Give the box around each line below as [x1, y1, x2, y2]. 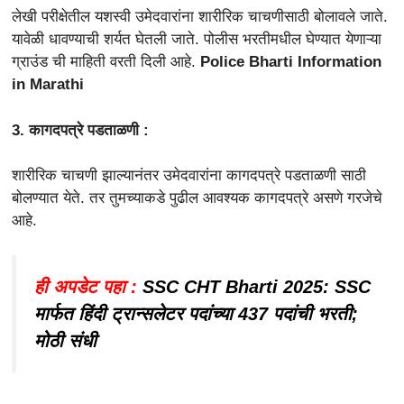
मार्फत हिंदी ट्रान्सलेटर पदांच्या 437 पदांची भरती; [34, 303, 358, 324]
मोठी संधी [34, 330, 96, 351]
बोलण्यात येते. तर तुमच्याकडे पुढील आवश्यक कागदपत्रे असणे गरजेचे [12, 189, 382, 207]
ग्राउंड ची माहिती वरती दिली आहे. [12, 53, 200, 71]
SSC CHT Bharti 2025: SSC [142, 276, 371, 297]
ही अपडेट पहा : [34, 276, 137, 297]
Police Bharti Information [200, 53, 381, 71]
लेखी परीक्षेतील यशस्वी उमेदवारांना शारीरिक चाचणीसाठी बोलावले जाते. [12, 8, 388, 26]
